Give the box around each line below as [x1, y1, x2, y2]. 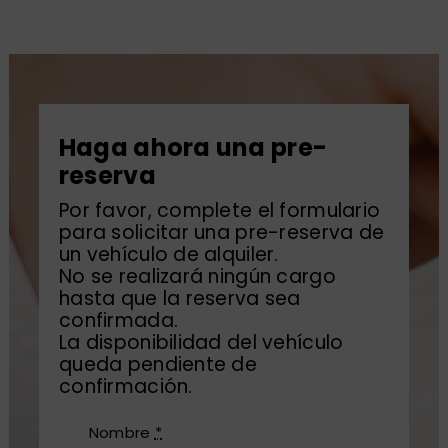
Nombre [88, 422, 155, 444]
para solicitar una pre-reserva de [58, 219, 385, 247]
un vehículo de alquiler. [58, 241, 279, 269]
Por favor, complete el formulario [58, 197, 381, 225]
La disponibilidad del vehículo [58, 329, 344, 357]
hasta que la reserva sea [58, 285, 301, 313]
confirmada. [58, 307, 179, 335]
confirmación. [58, 373, 193, 401]
